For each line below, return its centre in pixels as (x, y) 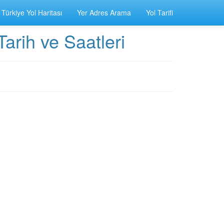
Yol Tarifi (159, 12)
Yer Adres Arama (104, 12)
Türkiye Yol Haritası (32, 12)
